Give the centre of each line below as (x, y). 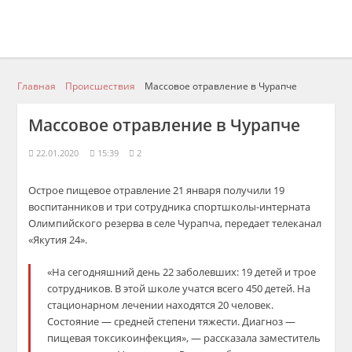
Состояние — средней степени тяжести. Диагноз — (172, 321)
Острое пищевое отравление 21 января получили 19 (157, 190)
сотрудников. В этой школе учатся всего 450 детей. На (179, 288)
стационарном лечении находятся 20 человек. (161, 305)
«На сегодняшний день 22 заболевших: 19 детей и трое (182, 272)
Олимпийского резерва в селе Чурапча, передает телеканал (175, 223)
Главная (37, 86)
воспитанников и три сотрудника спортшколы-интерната (170, 207)
